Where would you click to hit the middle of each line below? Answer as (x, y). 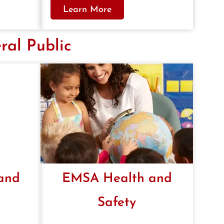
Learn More (87, 10)
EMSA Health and (117, 179)
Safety (117, 203)
